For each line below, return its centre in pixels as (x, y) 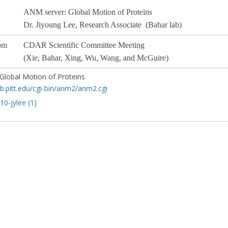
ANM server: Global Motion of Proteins (88, 12)
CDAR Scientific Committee (71, 45)
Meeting (131, 45)
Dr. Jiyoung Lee (49, 25)
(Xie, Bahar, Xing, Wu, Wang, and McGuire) (96, 58)
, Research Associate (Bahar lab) (129, 25)
